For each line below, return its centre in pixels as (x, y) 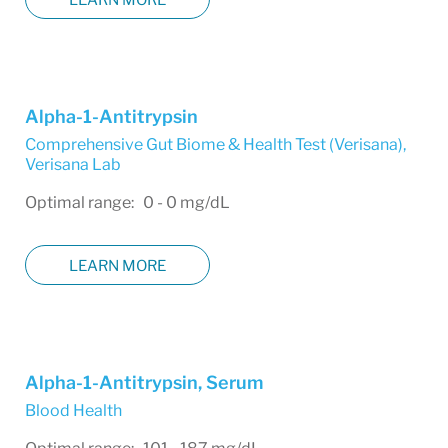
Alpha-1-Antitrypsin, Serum (144, 382)
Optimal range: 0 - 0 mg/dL (127, 202)
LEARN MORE (117, 265)
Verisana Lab (73, 164)
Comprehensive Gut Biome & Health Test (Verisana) (214, 144)
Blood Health (73, 410)
